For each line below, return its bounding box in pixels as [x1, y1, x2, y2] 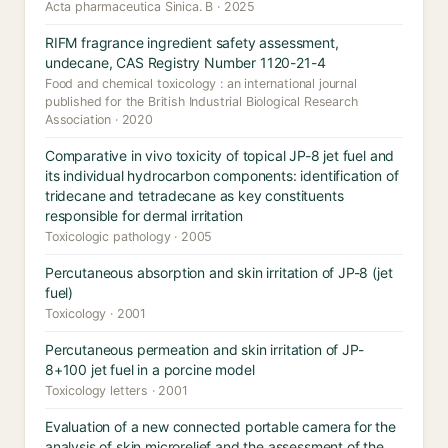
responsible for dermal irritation [45, 207, 243, 224]
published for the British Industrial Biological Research [45, 94, 358, 109]
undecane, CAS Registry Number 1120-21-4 [45, 54, 326, 71]
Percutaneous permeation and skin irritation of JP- [45, 341, 364, 358]
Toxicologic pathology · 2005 [45, 229, 213, 244]
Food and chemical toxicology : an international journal [45, 76, 357, 91]
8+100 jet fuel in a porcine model [45, 361, 255, 378]
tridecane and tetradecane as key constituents [45, 187, 344, 204]
